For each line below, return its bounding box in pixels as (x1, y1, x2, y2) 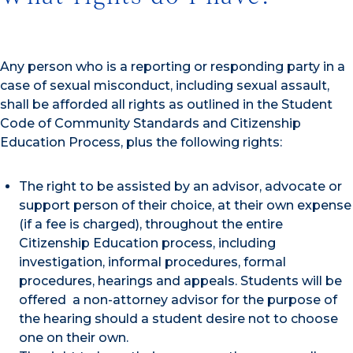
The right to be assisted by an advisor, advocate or (19, 178, 342, 194)
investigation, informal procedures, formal (19, 254, 286, 269)
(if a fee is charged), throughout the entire (19, 216, 283, 232)
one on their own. (19, 329, 128, 345)
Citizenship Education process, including (19, 235, 276, 251)
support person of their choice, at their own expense (19, 197, 351, 213)
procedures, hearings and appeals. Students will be (19, 273, 342, 288)
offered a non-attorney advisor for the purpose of (19, 292, 337, 307)
